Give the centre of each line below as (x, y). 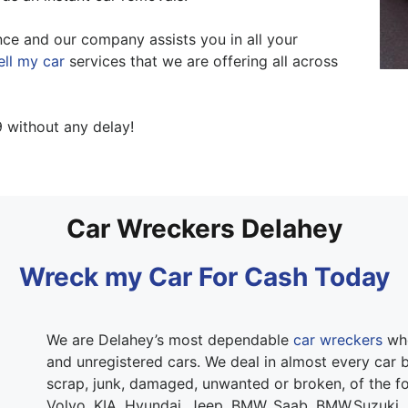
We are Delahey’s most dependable (169, 339)
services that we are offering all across (201, 61)
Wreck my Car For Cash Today (204, 276)
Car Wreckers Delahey (204, 228)
